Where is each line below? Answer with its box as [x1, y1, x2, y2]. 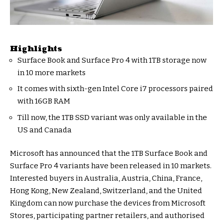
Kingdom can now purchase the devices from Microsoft [10, 199, 206, 208]
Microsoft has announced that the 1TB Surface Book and [10, 149, 208, 158]
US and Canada [17, 125, 72, 134]
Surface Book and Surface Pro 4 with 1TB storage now [17, 55, 207, 65]
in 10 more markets [17, 68, 86, 77]
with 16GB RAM [17, 97, 70, 106]
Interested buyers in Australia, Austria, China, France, [10, 174, 202, 183]
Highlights [10, 43, 62, 54]
